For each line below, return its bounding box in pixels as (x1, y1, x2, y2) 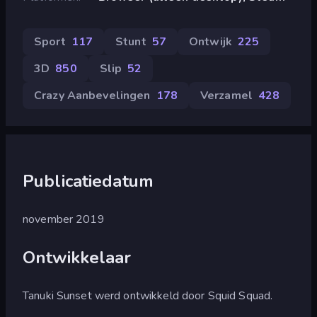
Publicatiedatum (23, 169, 154, 192)
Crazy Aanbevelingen (34, 87, 151, 103)
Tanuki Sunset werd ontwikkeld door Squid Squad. (23, 287, 273, 304)
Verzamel (200, 87, 253, 103)
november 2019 (23, 211, 105, 227)
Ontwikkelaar (23, 246, 132, 269)
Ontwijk (189, 33, 232, 50)
